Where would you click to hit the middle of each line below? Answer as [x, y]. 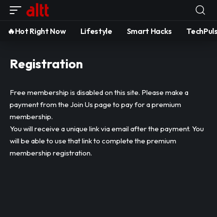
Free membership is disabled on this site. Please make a [99, 92]
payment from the [40, 104]
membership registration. [51, 153]
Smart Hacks [149, 31]
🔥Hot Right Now [37, 31]
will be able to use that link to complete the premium [93, 141]
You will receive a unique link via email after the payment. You [107, 129]
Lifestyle [96, 31]
